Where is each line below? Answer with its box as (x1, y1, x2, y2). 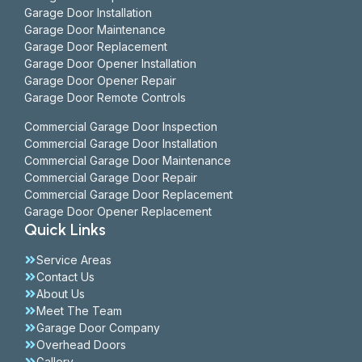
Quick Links (24, 220, 106, 239)
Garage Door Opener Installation (24, 57, 196, 70)
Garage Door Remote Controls (24, 90, 186, 104)
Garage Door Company (36, 321, 160, 335)
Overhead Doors (36, 338, 126, 351)
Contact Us (36, 270, 95, 284)
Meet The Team (36, 304, 122, 318)
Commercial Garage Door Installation (24, 137, 217, 150)
